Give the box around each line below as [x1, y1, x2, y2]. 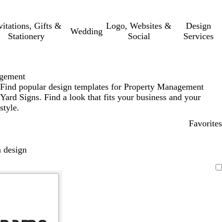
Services [183, 31, 214, 41]
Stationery [7, 31, 45, 41]
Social [127, 31, 150, 41]
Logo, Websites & [106, 21, 172, 31]
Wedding [70, 26, 103, 36]
